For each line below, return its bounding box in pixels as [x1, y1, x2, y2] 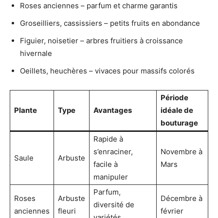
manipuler [93, 172, 128, 182]
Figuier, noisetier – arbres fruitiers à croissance [20, 36, 183, 46]
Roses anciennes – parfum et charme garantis [20, 1, 178, 11]
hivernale [20, 49, 52, 58]
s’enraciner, [93, 147, 133, 157]
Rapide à [93, 134, 123, 144]
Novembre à [161, 147, 202, 157]
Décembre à [161, 194, 202, 203]
